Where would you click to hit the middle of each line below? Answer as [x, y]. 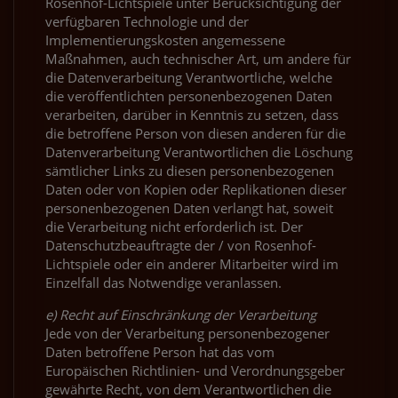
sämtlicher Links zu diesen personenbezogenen [190, 170]
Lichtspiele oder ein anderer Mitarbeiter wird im [192, 263]
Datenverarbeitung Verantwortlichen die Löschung [199, 151]
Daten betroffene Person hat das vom [160, 351]
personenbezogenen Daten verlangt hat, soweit [189, 207]
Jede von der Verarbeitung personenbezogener [187, 333]
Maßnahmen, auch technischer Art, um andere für [198, 58]
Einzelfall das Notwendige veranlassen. [163, 282]
